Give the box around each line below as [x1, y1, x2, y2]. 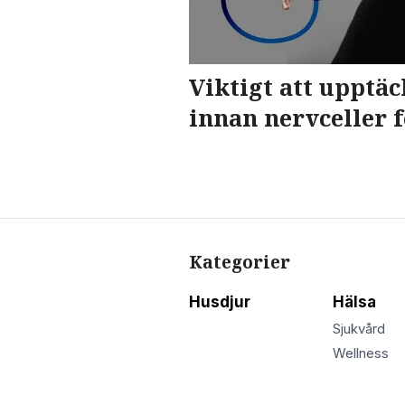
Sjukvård [332, 321, 385, 338]
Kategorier [189, 250, 290, 274]
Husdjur [189, 292, 250, 311]
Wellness [332, 345, 389, 363]
